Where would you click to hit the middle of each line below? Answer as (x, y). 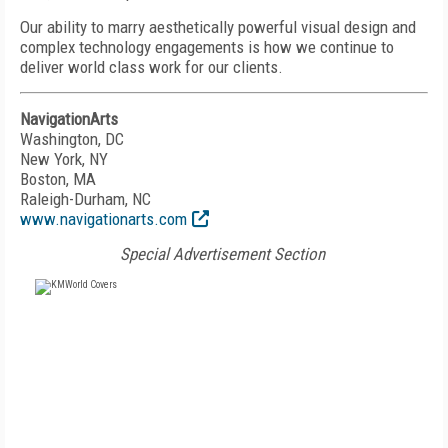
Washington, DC (72, 139)
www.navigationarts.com (103, 219)
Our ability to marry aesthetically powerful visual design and (218, 27)
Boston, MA (58, 179)
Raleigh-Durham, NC (85, 199)
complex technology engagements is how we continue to (207, 47)
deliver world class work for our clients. (151, 67)
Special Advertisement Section (222, 254)
